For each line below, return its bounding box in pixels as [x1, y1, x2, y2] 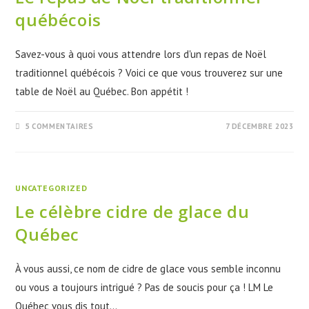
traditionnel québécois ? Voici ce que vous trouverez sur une [15, 66, 283, 79]
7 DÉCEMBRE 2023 [225, 121, 294, 131]
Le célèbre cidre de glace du [15, 200, 250, 223]
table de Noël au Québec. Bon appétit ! [15, 85, 189, 98]
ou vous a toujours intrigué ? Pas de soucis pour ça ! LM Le [15, 281, 274, 294]
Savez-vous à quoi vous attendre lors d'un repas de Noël [15, 48, 267, 61]
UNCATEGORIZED [15, 183, 88, 193]
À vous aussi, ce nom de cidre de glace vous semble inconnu [15, 262, 281, 275]
